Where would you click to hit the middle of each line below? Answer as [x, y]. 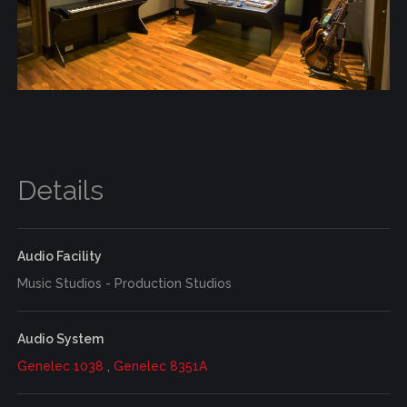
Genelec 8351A [160, 366]
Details [60, 190]
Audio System [60, 338]
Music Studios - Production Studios [124, 283]
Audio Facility [59, 256]
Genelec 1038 [60, 366]
